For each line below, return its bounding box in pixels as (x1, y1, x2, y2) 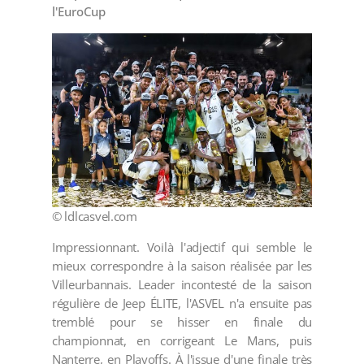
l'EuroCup (52, 3, 106, 20)
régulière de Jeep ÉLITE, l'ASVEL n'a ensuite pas (52, 294, 312, 311)
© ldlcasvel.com (52, 207, 137, 224)
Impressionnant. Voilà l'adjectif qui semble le (52, 238, 312, 255)
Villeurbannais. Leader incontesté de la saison (52, 275, 312, 292)
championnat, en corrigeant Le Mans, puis (52, 331, 312, 349)
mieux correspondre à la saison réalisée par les (52, 257, 312, 274)
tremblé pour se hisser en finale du (52, 313, 312, 330)
